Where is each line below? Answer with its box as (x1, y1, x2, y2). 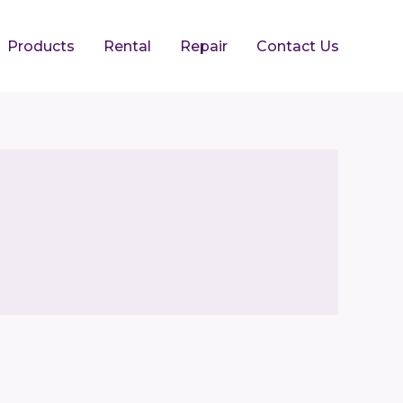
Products (7, 37, 75, 55)
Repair (180, 37, 228, 55)
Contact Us (256, 37, 339, 55)
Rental (103, 37, 151, 55)
